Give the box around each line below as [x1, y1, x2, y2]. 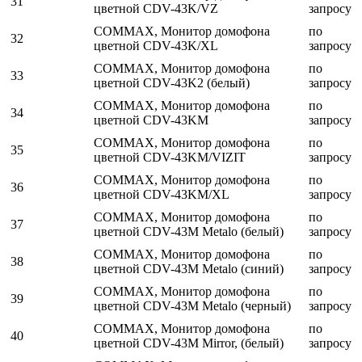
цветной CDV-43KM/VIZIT [94, 150, 246, 165]
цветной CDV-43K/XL [94, 39, 218, 53]
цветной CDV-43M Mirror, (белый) [94, 336, 284, 351]
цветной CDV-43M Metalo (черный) [94, 299, 291, 314]
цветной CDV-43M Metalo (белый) [94, 225, 284, 239]
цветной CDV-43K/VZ [94, 2, 218, 16]
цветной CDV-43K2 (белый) [94, 76, 250, 90]
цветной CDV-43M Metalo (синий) [94, 262, 284, 276]
